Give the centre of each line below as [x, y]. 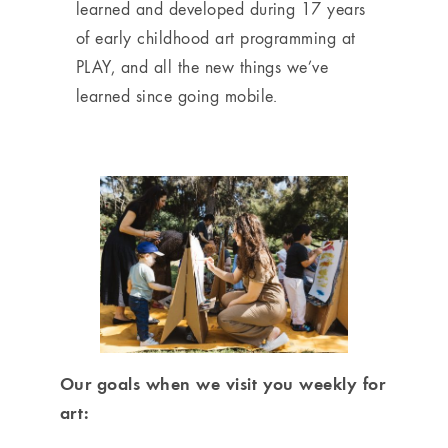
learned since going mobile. [177, 95]
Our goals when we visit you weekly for [223, 383]
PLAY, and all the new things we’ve [202, 66]
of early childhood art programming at [216, 37]
